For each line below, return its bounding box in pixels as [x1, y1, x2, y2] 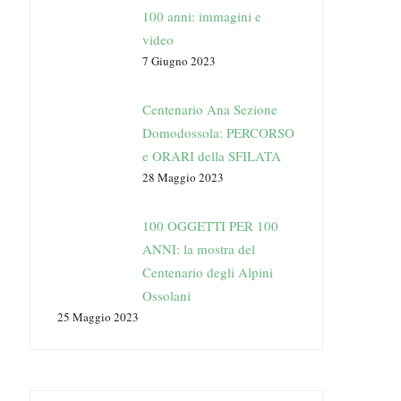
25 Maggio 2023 [56, 309, 139, 325]
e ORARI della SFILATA [141, 147, 281, 165]
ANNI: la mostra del [141, 240, 255, 258]
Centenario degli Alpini [141, 263, 273, 281]
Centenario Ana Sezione [141, 100, 277, 118]
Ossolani [141, 286, 191, 304]
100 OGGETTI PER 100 [141, 217, 278, 235]
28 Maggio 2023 [141, 169, 224, 185]
